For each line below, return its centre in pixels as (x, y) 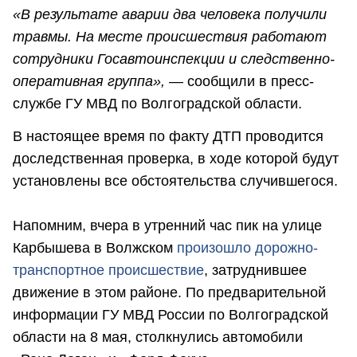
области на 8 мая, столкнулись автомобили (158, 337)
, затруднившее (255, 271)
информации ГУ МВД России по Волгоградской (171, 315)
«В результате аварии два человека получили (170, 15)
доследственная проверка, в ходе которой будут (176, 159)
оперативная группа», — (98, 82)
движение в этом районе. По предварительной (169, 293)
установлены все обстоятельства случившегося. (175, 181)
